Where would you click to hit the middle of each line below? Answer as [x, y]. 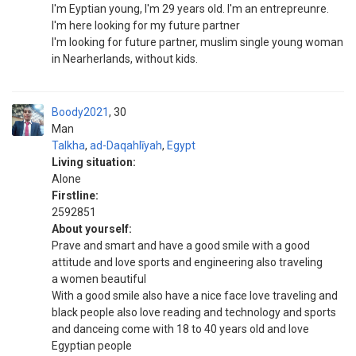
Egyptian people [92, 346]
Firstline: [75, 195]
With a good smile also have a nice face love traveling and [195, 296]
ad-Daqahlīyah [126, 145]
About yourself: [92, 229]
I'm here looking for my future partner [146, 25]
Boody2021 [80, 112]
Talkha [68, 145]
